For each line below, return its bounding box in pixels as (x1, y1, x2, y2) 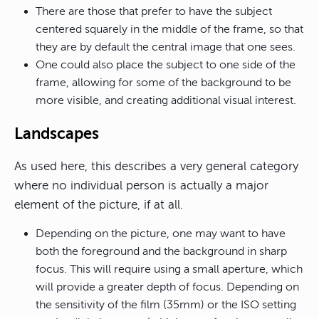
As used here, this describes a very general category (14, 159, 298, 174)
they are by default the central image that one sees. (36, 41, 296, 54)
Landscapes (14, 125, 99, 143)
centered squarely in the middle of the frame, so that (36, 23, 303, 36)
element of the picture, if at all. (14, 198, 183, 212)
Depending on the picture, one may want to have (36, 227, 286, 241)
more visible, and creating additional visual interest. (36, 94, 296, 108)
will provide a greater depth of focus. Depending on (36, 281, 299, 294)
